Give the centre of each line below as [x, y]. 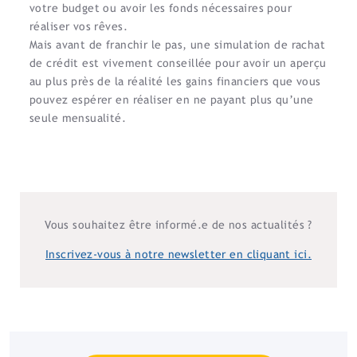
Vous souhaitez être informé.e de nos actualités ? [178, 225]
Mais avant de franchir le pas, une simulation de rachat [178, 45]
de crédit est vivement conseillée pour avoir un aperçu [178, 63]
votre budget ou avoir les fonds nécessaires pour [161, 8]
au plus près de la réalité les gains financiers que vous [175, 81]
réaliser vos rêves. [78, 26]
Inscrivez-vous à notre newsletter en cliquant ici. [178, 254]
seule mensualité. [80, 118]
